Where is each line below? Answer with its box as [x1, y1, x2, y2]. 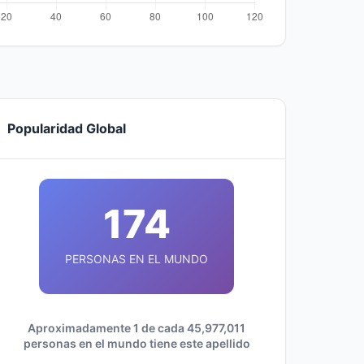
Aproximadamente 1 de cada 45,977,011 [28, 321, 245, 335]
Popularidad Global [7, 120, 126, 136]
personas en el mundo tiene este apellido [23, 336, 250, 350]
